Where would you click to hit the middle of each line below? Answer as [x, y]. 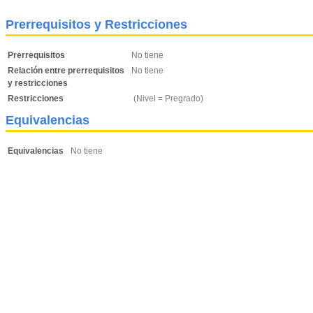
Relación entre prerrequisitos [66, 71]
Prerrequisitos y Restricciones [96, 24]
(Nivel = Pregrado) [167, 99]
